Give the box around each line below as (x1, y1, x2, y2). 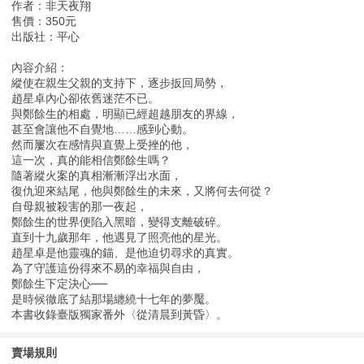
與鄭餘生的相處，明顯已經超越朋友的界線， (11, 107, 240, 121)
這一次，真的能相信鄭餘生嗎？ (11, 154, 171, 167)
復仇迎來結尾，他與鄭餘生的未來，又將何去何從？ (11, 184, 274, 198)
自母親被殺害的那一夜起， (11, 200, 149, 214)
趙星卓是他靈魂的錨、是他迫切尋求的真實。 (11, 246, 240, 260)
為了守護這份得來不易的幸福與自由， (11, 262, 206, 275)
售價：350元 (11, 15, 77, 28)
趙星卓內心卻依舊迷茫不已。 (11, 92, 160, 106)
